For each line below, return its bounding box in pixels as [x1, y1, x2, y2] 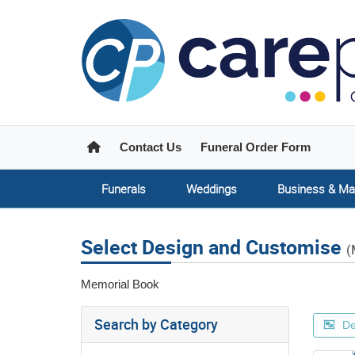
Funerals [97, 180, 149, 197]
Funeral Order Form [200, 139, 311, 154]
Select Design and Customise [81, 233, 346, 260]
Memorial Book [81, 277, 159, 291]
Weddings [182, 180, 240, 197]
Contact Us [120, 139, 181, 154]
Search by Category [94, 314, 218, 334]
